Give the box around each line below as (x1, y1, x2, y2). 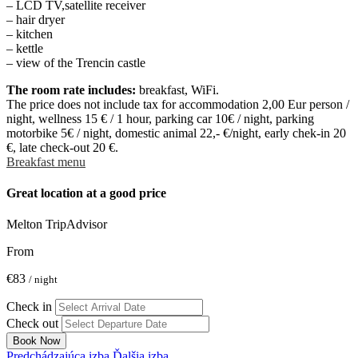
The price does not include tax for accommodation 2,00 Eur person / (6, 97, 349, 111)
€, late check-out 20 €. (6, 140, 118, 154)
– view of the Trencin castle (6, 55, 145, 70)
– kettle (6, 41, 43, 55)
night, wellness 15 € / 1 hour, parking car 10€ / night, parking (6, 111, 314, 125)
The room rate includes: (6, 82, 136, 97)
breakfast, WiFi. (136, 82, 219, 97)
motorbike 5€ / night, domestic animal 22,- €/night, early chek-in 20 (6, 125, 346, 140)
